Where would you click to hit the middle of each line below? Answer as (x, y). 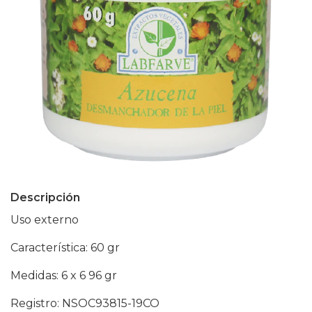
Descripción (45, 197)
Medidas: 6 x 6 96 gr (64, 275)
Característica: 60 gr (67, 248)
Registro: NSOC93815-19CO (85, 303)
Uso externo (45, 220)
